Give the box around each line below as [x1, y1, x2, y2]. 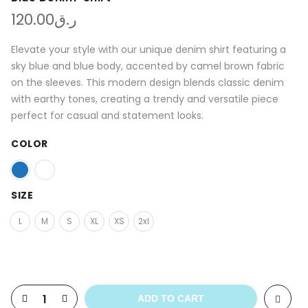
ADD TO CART [137, 293, 204, 305]
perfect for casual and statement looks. [11, 109, 203, 123]
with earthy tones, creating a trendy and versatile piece [11, 92, 278, 107]
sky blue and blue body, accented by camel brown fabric [11, 59, 285, 74]
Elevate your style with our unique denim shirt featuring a [11, 43, 286, 57]
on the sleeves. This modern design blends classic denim [11, 76, 284, 90]
